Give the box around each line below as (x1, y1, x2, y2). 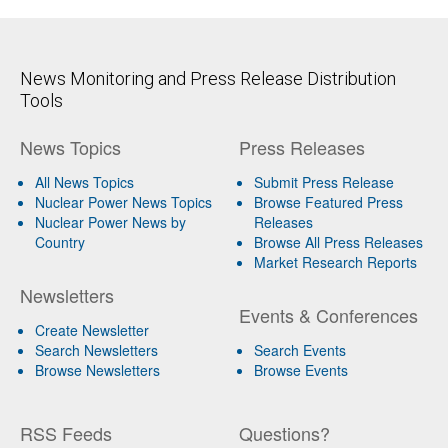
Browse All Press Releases (253, 231, 423, 252)
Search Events (253, 339, 346, 360)
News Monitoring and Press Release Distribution (20, 67, 396, 89)
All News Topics (35, 171, 134, 192)
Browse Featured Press (253, 191, 403, 212)
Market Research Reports (253, 251, 417, 272)
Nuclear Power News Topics (35, 191, 212, 212)
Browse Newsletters (35, 359, 160, 380)
